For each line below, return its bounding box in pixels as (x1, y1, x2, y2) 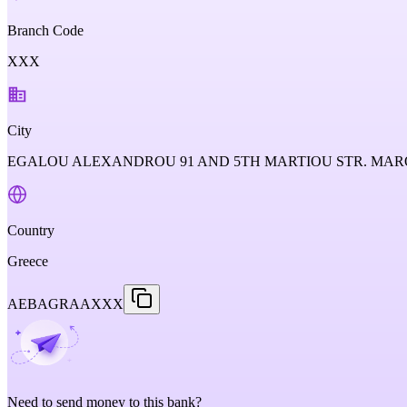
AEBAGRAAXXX (7, 296, 124, 312)
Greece (7, 253, 48, 269)
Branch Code (7, 23, 84, 38)
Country (7, 223, 55, 238)
